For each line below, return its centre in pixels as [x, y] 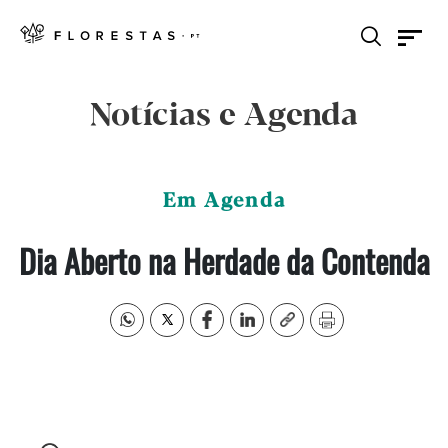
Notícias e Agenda [224, 116]
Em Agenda [224, 201]
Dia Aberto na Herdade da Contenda [224, 260]
